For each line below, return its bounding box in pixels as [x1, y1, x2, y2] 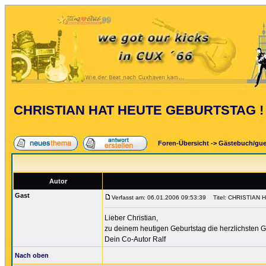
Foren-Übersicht [156, 140, 209, 147]
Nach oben [15, 252, 49, 259]
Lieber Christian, [104, 214, 158, 222]
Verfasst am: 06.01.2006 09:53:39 [112, 194, 206, 201]
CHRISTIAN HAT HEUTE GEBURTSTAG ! [14, 103, 264, 118]
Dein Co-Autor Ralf [104, 235, 166, 243]
